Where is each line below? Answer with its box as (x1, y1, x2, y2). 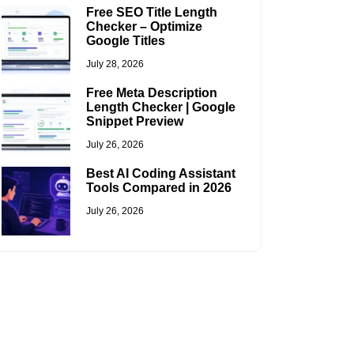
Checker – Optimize (85, 20, 202, 34)
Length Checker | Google (85, 100, 235, 115)
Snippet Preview (85, 115, 183, 129)
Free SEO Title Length (85, 6, 217, 20)
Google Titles (85, 34, 165, 48)
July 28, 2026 (85, 58, 144, 70)
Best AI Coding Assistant (85, 167, 235, 181)
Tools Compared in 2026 (85, 181, 232, 195)
